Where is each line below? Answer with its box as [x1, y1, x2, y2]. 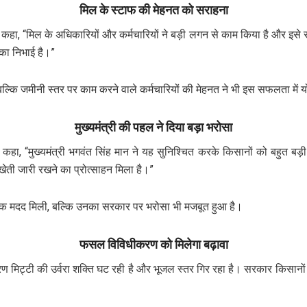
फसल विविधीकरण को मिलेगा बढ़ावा [79, 237, 228, 251]
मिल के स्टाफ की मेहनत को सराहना [79, 3, 228, 18]
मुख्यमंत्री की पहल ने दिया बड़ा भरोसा [75, 121, 232, 135]
